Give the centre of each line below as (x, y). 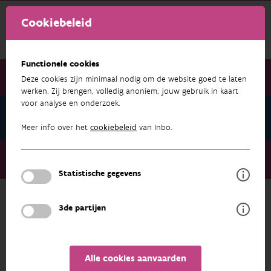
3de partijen (82, 208)
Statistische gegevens (100, 174)
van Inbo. (155, 128)
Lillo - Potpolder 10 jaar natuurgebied (83, 167)
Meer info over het (56, 128)
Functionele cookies (60, 64)
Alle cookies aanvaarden (135, 259)
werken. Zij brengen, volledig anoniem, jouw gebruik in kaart (130, 91)
